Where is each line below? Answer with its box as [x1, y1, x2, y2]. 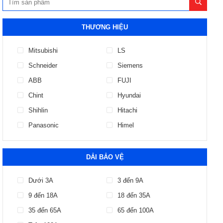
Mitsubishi [28, 47, 58, 54]
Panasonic [28, 121, 59, 129]
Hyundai [117, 92, 141, 99]
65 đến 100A [117, 207, 154, 214]
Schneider [28, 62, 57, 69]
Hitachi [117, 107, 138, 114]
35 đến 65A [28, 207, 61, 214]
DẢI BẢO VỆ [86, 153, 124, 161]
